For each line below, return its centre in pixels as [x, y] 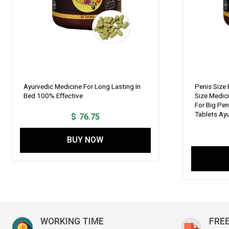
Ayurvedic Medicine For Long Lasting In [82, 87]
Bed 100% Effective [53, 96]
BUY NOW [85, 140]
